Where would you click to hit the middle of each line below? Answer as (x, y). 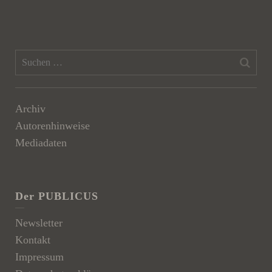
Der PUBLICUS (57, 196)
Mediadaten (41, 142)
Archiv (30, 108)
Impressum (39, 257)
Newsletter (39, 223)
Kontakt (33, 240)
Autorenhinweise (53, 125)
